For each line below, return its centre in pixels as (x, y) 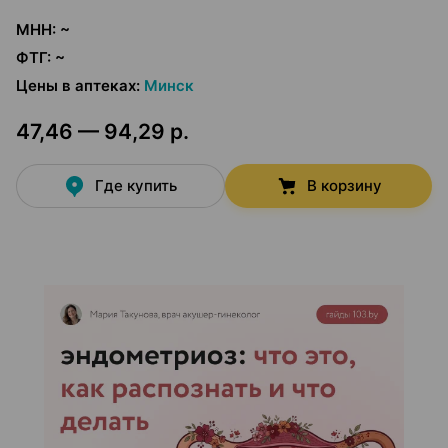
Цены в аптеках (76, 85)
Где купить (136, 185)
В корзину (344, 185)
